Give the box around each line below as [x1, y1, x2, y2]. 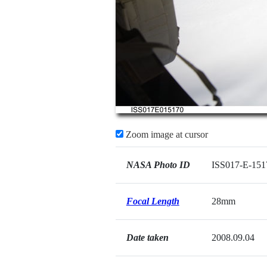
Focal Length [126, 196, 179, 206]
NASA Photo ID [126, 160, 190, 170]
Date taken [126, 232, 169, 243]
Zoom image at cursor [123, 129, 208, 139]
